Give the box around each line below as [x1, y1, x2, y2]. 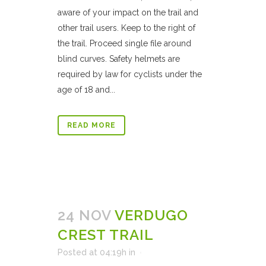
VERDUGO [115, 207, 188, 224]
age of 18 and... [58, 85, 115, 94]
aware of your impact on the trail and [58, 8, 198, 17]
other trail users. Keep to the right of [58, 23, 195, 33]
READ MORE [67, 121, 116, 129]
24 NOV [58, 207, 111, 224]
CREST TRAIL [58, 226, 154, 243]
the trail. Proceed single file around [58, 39, 191, 48]
